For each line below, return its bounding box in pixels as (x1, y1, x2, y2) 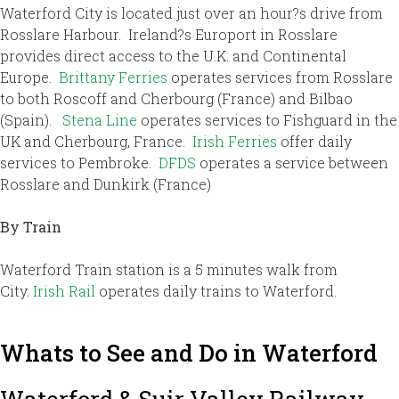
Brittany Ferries (59, 67, 171, 86)
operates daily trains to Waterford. (95, 281, 337, 300)
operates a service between (196, 152, 388, 172)
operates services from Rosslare (171, 67, 393, 86)
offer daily (277, 131, 352, 151)
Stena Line (62, 110, 137, 129)
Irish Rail (33, 281, 95, 300)
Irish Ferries (192, 131, 277, 151)
